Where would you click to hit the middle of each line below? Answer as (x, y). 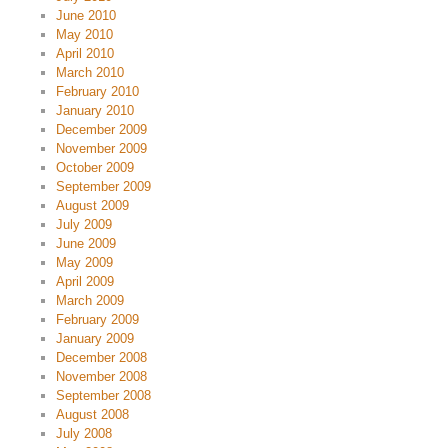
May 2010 (84, 34)
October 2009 (95, 167)
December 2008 (101, 357)
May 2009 (84, 262)
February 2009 (97, 319)
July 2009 (84, 224)
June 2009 (86, 243)
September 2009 (103, 186)
